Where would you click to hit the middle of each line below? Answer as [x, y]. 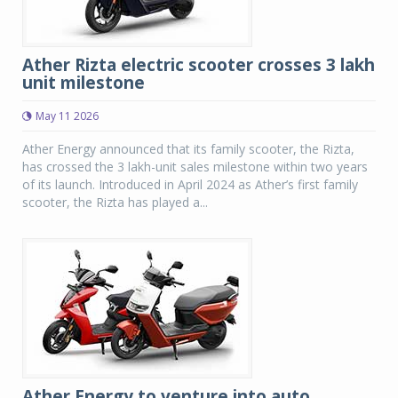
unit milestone [84, 83]
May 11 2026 [67, 116]
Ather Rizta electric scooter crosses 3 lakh [199, 65]
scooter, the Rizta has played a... [115, 202]
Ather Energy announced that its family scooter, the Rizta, [188, 149]
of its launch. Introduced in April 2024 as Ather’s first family [190, 184]
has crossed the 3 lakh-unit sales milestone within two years [195, 167]
